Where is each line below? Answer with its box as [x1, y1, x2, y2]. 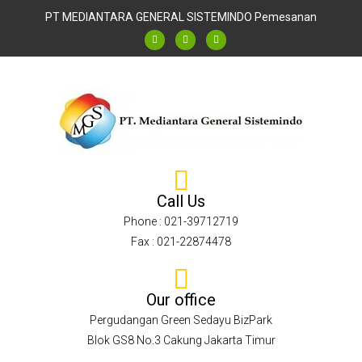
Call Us [157, 192, 205, 211]
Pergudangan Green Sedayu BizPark [90, 314, 272, 326]
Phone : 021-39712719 [124, 215, 238, 228]
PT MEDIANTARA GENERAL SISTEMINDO [45, 11, 252, 23]
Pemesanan [255, 11, 317, 23]
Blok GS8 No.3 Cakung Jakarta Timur [86, 334, 276, 347]
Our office [146, 290, 216, 309]
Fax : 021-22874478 [131, 235, 231, 248]
